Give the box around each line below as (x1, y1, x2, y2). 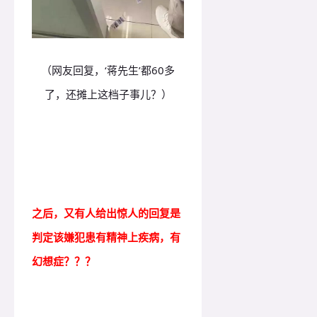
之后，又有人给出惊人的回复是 (32, 206, 180, 221)
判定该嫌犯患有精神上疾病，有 (32, 230, 180, 245)
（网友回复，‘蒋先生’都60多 (41, 63, 175, 78)
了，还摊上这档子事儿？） (44, 87, 172, 102)
